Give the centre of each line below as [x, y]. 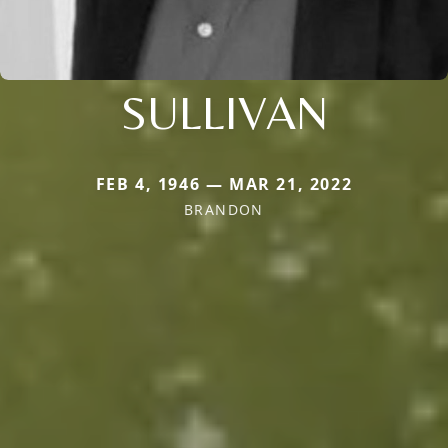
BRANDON [224, 209]
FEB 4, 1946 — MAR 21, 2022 [224, 183]
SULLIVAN [224, 111]
